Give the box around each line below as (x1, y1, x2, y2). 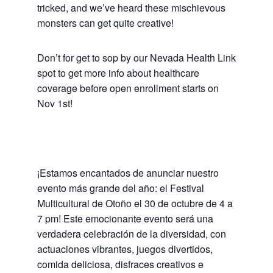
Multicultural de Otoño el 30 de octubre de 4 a (37, 196, 233, 211)
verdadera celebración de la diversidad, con (37, 227, 226, 241)
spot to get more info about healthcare (37, 66, 199, 80)
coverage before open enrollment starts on (37, 81, 219, 96)
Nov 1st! (37, 96, 73, 111)
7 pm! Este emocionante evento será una (37, 211, 213, 226)
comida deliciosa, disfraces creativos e (37, 257, 204, 272)
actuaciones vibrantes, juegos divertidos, (37, 242, 213, 257)
